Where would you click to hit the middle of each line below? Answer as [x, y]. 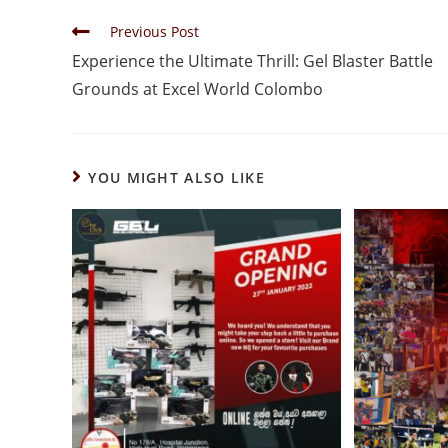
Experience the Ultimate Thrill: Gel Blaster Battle [252, 61]
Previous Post [154, 31]
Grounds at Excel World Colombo [197, 89]
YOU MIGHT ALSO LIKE [177, 177]
